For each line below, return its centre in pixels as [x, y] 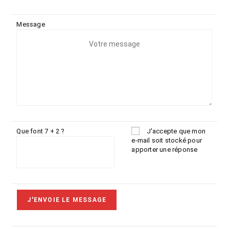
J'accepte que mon [176, 131]
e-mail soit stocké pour [167, 140]
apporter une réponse [165, 150]
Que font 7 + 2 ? [41, 131]
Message [31, 24]
